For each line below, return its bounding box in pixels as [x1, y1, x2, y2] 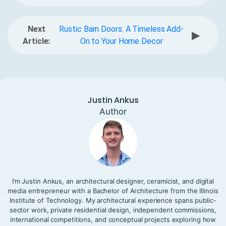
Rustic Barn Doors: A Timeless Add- [59, 24, 184, 34]
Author [99, 106, 127, 117]
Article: [23, 36, 50, 46]
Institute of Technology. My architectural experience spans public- [10, 196, 216, 205]
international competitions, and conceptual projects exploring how [10, 215, 216, 224]
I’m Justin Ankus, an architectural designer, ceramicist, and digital [12, 177, 214, 186]
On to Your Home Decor [80, 36, 163, 46]
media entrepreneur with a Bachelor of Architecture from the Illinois [8, 187, 218, 195]
